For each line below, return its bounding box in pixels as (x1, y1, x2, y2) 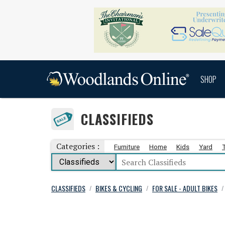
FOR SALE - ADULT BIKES (152, 182, 217, 193)
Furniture (114, 143, 140, 151)
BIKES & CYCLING (95, 182, 142, 193)
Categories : (56, 141, 99, 152)
